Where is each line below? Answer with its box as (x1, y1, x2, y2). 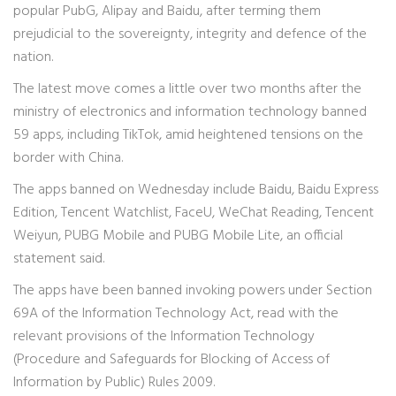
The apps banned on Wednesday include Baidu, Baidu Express (13, 179, 378, 202)
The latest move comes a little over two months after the (13, 78, 362, 101)
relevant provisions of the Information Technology (13, 325, 315, 348)
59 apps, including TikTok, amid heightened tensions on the (13, 124, 363, 147)
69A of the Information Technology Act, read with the (13, 302, 339, 325)
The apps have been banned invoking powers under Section (13, 279, 372, 302)
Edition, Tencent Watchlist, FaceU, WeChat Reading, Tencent (13, 202, 374, 225)
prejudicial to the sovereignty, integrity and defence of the (13, 23, 367, 46)
